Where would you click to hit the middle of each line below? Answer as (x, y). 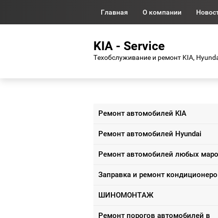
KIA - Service (129, 46)
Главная (114, 12)
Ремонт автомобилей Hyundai (150, 134)
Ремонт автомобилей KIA (142, 113)
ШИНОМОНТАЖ (126, 195)
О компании (162, 12)
